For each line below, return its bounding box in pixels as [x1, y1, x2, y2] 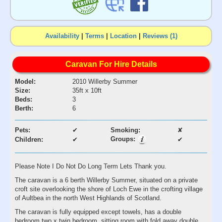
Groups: [111, 135, 137, 143]
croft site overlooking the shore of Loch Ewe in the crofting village [15, 185, 203, 193]
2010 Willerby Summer [72, 77, 137, 85]
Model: [15, 77, 36, 85]
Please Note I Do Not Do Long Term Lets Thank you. [15, 162, 166, 170]
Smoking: [111, 126, 140, 134]
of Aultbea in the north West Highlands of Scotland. [15, 194, 162, 202]
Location [110, 32, 137, 40]
